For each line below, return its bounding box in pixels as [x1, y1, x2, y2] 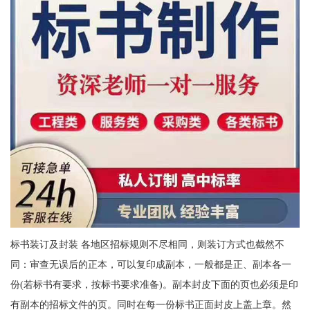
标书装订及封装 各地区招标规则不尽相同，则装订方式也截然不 [10, 238, 284, 250]
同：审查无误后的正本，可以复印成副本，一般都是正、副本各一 [10, 258, 291, 270]
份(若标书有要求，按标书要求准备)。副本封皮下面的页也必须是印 [10, 278, 298, 290]
